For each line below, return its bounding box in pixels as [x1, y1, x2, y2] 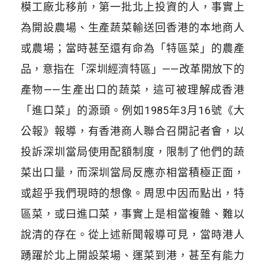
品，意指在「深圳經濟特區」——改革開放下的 [20, 62, 245, 75]
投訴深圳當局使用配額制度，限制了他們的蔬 [20, 145, 245, 158]
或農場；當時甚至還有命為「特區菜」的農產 [20, 41, 245, 54]
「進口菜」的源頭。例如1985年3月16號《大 [20, 104, 245, 117]
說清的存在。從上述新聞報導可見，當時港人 [20, 228, 245, 241]
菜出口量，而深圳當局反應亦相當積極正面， [20, 166, 245, 179]
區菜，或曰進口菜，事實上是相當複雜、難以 [20, 207, 245, 220]
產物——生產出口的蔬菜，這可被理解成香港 [20, 83, 245, 96]
